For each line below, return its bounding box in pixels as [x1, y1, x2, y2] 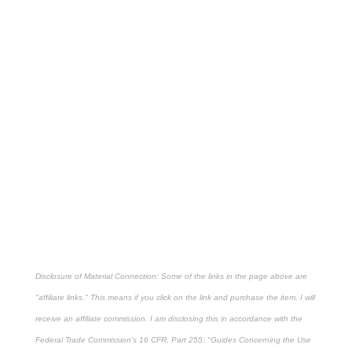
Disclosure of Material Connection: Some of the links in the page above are [35, 271, 307, 280]
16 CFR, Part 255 [138, 335, 203, 344]
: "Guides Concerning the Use [202, 335, 311, 344]
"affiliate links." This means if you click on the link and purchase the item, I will [35, 292, 315, 302]
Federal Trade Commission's [35, 335, 139, 344]
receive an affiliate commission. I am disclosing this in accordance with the [35, 313, 302, 323]
